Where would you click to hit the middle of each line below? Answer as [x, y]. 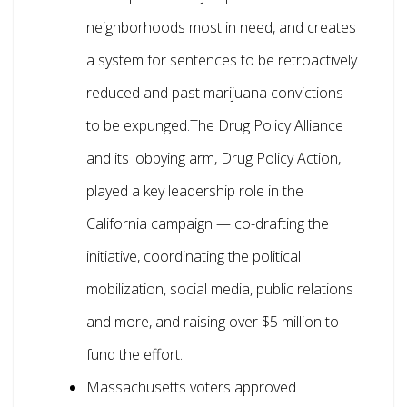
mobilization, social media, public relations [220, 289]
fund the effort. [134, 355]
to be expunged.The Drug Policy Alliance [215, 126]
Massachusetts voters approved [191, 387]
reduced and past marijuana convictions [215, 93]
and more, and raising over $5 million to [213, 322]
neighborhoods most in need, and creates [221, 28]
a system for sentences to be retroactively [222, 60]
